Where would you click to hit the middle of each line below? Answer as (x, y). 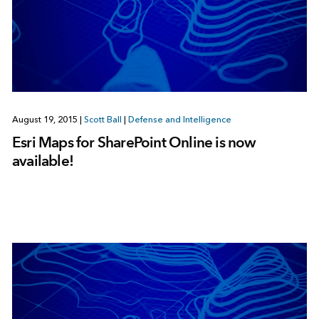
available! (42, 161)
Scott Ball (103, 120)
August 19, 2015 (46, 120)
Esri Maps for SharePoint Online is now (134, 142)
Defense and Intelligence (179, 120)
